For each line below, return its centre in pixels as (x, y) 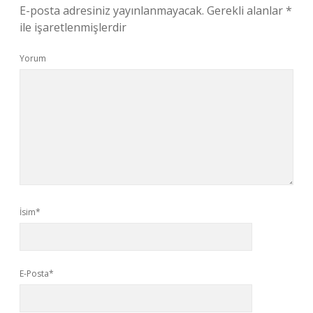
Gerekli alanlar (246, 10)
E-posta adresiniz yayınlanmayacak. (112, 10)
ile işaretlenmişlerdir (73, 27)
